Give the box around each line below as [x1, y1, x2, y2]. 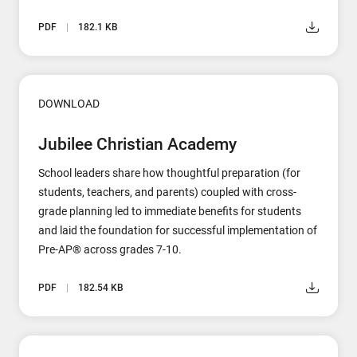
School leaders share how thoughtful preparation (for [38, 167, 300, 180]
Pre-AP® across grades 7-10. [38, 243, 182, 257]
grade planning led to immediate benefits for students [38, 205, 301, 218]
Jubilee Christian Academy [38, 135, 237, 155]
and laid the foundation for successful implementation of [38, 224, 317, 237]
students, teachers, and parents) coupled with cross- [38, 186, 296, 199]
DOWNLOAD [38, 97, 100, 111]
